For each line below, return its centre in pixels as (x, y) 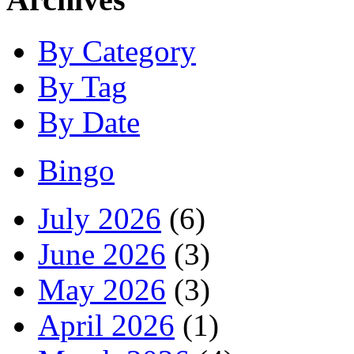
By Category (117, 51)
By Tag (83, 86)
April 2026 (106, 325)
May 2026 (102, 289)
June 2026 (102, 254)
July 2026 (100, 218)
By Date (89, 122)
